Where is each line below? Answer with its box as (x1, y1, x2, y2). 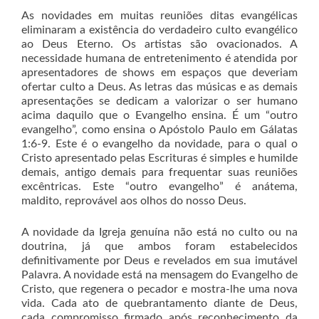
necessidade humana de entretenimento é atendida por (21, 53, 298, 64)
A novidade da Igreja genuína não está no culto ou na (21, 226, 298, 238)
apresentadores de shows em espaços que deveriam (21, 67, 298, 78)
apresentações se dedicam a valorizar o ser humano (21, 95, 298, 107)
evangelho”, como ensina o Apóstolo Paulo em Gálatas (21, 124, 298, 135)
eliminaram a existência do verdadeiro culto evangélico (21, 24, 298, 36)
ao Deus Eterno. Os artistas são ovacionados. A (21, 38, 298, 50)
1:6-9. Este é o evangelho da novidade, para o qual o (21, 138, 298, 150)
